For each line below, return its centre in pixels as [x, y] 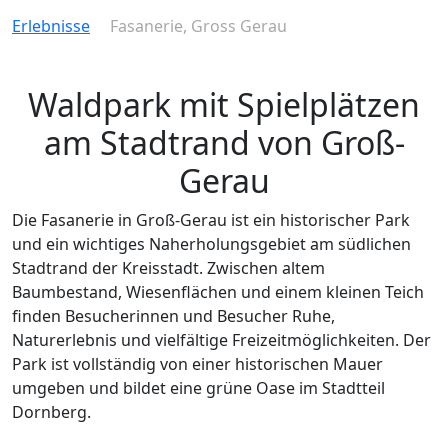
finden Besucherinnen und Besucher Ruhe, [173, 316]
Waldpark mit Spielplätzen [224, 104]
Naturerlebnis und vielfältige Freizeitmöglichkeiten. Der [221, 340]
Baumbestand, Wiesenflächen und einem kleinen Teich [218, 292]
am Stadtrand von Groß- [224, 142]
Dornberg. [51, 412]
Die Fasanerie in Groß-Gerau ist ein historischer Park [211, 220]
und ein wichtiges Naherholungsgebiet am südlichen [211, 244]
